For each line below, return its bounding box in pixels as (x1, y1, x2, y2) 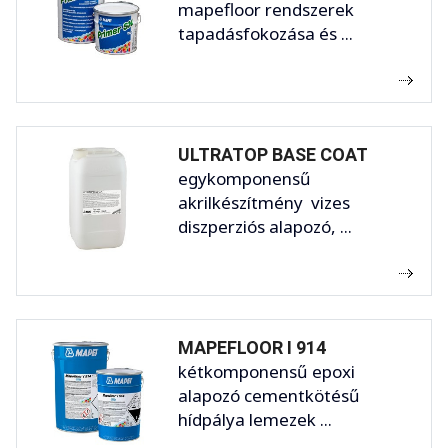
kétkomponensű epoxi (178, 359, 355, 383)
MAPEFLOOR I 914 (178, 336, 326, 358)
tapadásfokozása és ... (178, 21, 353, 45)
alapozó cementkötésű (178, 383, 360, 407)
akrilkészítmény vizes (178, 190, 350, 214)
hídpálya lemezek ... (178, 407, 332, 431)
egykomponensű (178, 166, 311, 190)
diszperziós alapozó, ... (178, 214, 352, 238)
